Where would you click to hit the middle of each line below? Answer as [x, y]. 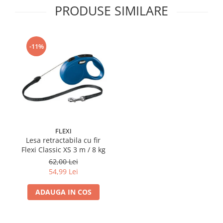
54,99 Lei [63, 171]
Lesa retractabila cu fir [63, 140]
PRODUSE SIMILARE [111, 10]
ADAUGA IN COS [63, 192]
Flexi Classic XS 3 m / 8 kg [63, 149]
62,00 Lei [63, 161]
